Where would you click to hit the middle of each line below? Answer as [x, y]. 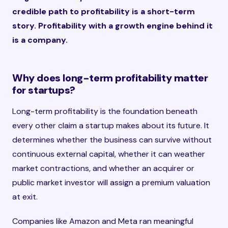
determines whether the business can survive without [112, 140]
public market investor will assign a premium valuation [111, 182]
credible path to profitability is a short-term [104, 11]
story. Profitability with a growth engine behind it [112, 26]
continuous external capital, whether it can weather [109, 154]
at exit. [25, 197]
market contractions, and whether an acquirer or [103, 168]
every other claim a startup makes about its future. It [111, 125]
